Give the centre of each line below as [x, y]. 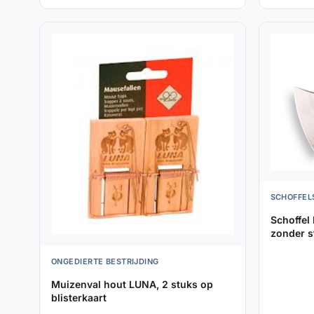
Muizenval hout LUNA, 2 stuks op [132, 285]
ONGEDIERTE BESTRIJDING [105, 262]
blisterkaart [79, 298]
